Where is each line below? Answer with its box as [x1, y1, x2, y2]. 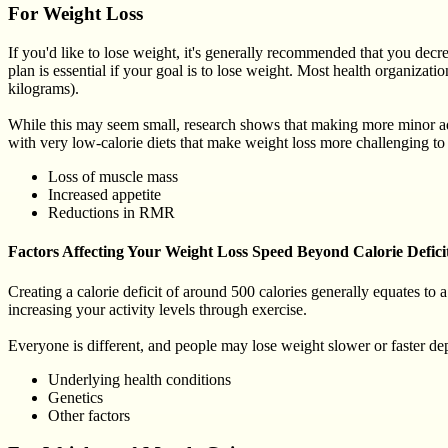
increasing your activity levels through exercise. [8, 300, 307, 318]
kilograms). [8, 80, 79, 98]
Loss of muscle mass [48, 168, 178, 186]
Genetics [48, 388, 103, 406]
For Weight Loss [8, 3, 143, 25]
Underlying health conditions [48, 370, 231, 388]
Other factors [48, 406, 130, 424]
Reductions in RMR [48, 204, 175, 222]
